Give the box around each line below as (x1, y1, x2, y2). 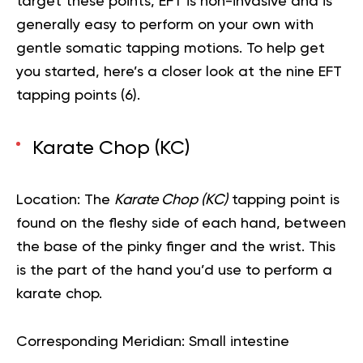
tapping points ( (16, 88, 125, 104)
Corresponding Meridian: (16, 335, 185, 350)
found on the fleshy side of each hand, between (16, 216, 346, 232)
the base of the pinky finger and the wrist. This (16, 240, 335, 255)
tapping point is (228, 193, 340, 208)
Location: (16, 193, 80, 208)
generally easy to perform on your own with (16, 18, 314, 33)
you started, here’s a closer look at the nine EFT (16, 65, 342, 80)
